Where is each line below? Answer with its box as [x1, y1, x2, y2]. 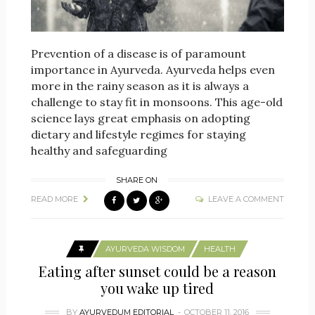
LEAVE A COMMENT [208, 194, 285, 205]
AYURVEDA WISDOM [105, 244, 186, 254]
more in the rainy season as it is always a [30, 79, 249, 94]
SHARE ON [115, 175, 157, 186]
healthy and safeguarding [30, 143, 167, 158]
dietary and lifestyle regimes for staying [30, 127, 246, 142]
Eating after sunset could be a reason [38, 262, 276, 281]
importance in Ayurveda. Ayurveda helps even [30, 63, 275, 77]
